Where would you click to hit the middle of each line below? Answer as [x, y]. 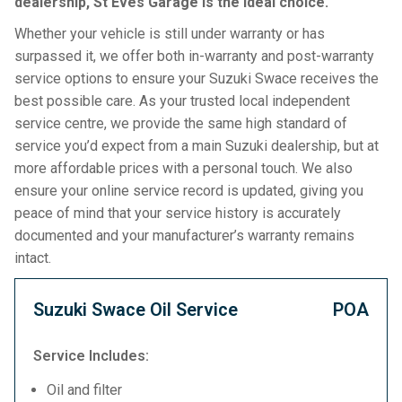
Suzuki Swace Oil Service [135, 310]
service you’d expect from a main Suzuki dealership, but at [197, 146]
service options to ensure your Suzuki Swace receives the [197, 79]
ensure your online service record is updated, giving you [189, 191]
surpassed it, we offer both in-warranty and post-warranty [194, 56]
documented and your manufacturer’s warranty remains [184, 236]
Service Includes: [91, 356]
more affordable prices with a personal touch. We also [184, 168]
